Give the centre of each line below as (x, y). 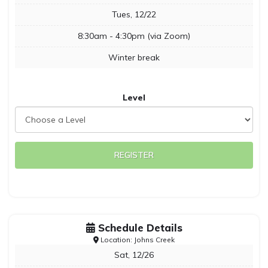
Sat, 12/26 (134, 255)
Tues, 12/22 (134, 14)
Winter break (134, 57)
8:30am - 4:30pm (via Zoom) (134, 36)
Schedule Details (138, 228)
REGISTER (134, 155)
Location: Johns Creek (137, 240)
